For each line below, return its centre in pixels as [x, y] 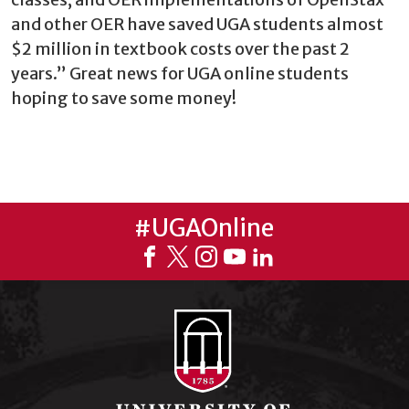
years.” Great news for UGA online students [180, 73]
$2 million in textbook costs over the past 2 [180, 49]
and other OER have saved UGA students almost [197, 24]
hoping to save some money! [124, 98]
